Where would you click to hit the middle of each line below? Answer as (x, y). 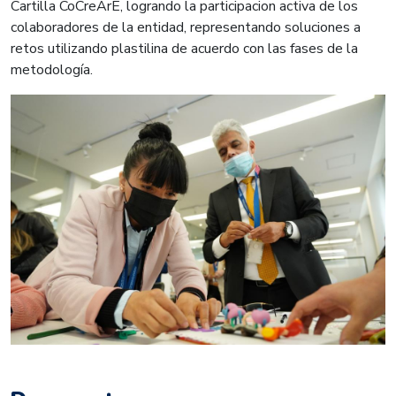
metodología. (52, 69)
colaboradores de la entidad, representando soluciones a (186, 27)
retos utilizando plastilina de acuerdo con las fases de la (184, 48)
